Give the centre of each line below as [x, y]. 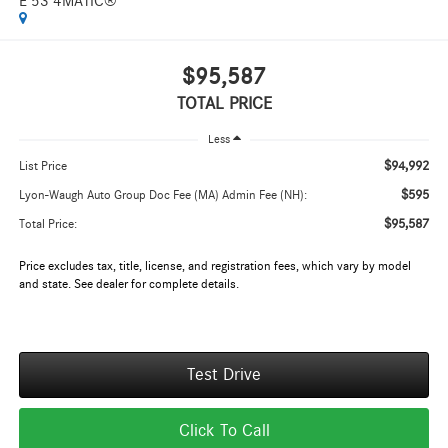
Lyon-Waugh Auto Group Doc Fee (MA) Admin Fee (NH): [162, 196]
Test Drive [224, 375]
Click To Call [224, 431]
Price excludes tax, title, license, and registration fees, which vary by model [214, 267]
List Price [42, 167]
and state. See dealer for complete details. [128, 285]
